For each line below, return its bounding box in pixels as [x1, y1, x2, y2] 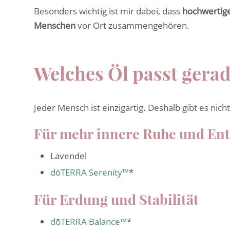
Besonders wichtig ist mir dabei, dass [34, 5, 180, 17]
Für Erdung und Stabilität [34, 190, 199, 209]
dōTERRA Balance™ [50, 216, 127, 228]
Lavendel [50, 150, 87, 162]
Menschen [34, 20, 75, 32]
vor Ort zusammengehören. [75, 20, 189, 32]
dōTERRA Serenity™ [50, 166, 129, 179]
